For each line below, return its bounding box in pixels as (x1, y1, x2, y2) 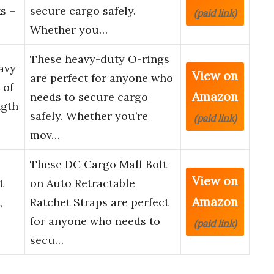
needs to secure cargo (30, 90, 148, 105)
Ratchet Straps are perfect (30, 195, 169, 210)
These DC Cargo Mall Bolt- (30, 157, 172, 172)
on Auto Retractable (30, 176, 135, 191)
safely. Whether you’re (30, 109, 148, 124)
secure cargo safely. (30, 4, 136, 18)
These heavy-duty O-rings (30, 52, 169, 67)
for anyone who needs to (30, 214, 160, 229)
